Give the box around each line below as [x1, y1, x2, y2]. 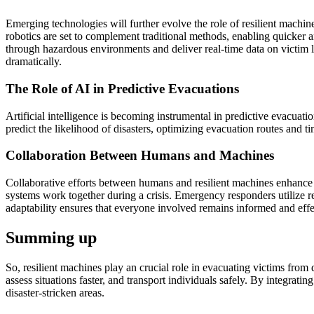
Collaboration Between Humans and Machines [6, 148, 274, 163]
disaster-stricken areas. [6, 286, 104, 299]
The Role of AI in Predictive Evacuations [6, 81, 239, 96]
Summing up [6, 228, 97, 247]
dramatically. [6, 55, 62, 68]
